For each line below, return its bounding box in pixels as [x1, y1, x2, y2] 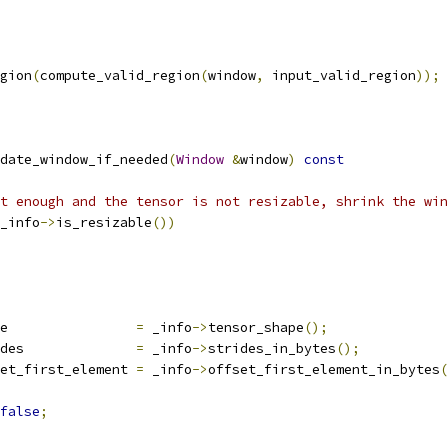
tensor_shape [208, 319, 304, 336]
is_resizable [56, 214, 152, 231]
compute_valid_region [40, 67, 200, 84]
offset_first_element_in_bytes [208, 361, 440, 378]
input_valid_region [264, 67, 416, 84]
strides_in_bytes [208, 340, 336, 357]
